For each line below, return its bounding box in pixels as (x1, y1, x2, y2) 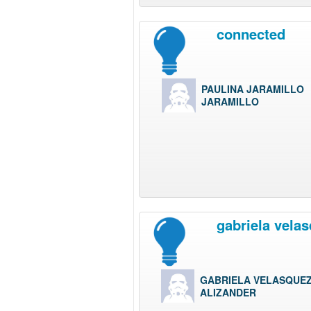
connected (216, 23, 285, 44)
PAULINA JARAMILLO (201, 82, 304, 96)
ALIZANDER (200, 285, 256, 300)
